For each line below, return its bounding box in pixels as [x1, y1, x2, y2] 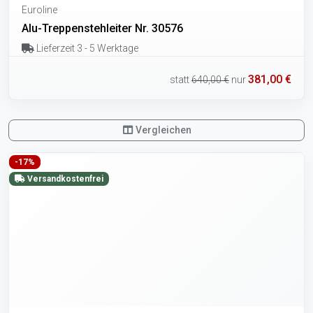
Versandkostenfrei [24, 174, 103, 184]
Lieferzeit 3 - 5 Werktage [34, 42, 138, 54]
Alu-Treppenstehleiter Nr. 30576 [22, 21, 183, 35]
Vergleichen [133, 124, 192, 136]
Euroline [22, 3, 57, 15]
